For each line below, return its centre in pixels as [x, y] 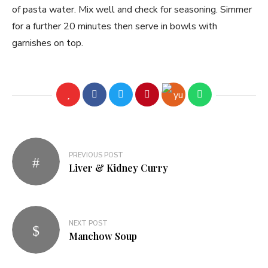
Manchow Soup [103, 236]
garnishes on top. [48, 43]
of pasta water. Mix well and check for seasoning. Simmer [132, 10]
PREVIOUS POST [96, 155]
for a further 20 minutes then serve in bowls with [115, 26]
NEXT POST [88, 223]
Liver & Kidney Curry [118, 167]
